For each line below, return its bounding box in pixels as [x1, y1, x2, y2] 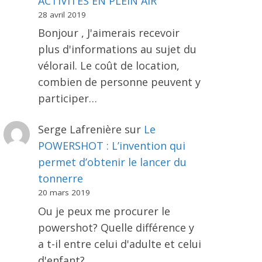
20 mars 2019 [37, 187, 90, 198]
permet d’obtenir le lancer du [37, 155, 187, 170]
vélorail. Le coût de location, [37, 58, 180, 73]
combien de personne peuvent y [37, 75, 201, 89]
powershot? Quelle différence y [37, 220, 194, 235]
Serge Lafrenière [37, 122, 122, 137]
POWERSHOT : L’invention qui [37, 139, 185, 153]
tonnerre [37, 171, 83, 186]
